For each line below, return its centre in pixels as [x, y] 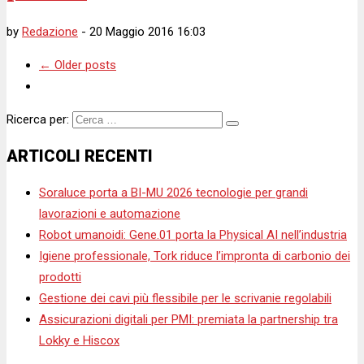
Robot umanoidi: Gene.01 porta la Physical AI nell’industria [193, 234]
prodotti [60, 277]
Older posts [84, 65]
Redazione [50, 31]
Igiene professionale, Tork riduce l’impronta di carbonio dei [195, 256]
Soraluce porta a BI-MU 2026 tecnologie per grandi [173, 192]
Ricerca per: [38, 119]
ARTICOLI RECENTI [80, 156]
